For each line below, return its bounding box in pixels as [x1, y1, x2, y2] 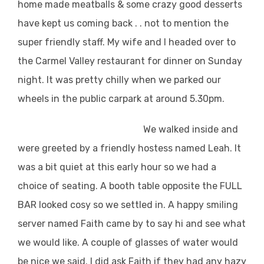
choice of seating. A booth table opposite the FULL [18, 180, 242, 192]
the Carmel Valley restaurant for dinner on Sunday [18, 55, 242, 67]
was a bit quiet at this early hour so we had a [18, 161, 216, 173]
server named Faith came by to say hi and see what [18, 217, 246, 229]
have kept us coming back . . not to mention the [18, 17, 229, 29]
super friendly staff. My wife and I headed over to [18, 36, 236, 48]
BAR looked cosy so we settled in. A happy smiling [18, 199, 238, 210]
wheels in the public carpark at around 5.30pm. [18, 93, 225, 104]
